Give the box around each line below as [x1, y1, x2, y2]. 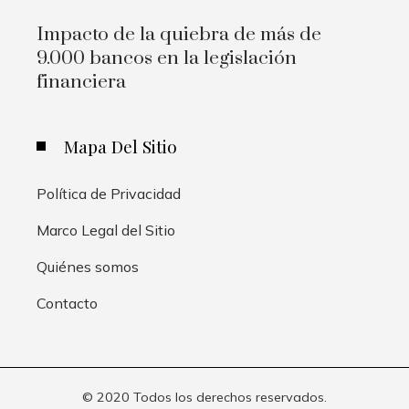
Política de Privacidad [37, 184, 181, 204]
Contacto [37, 294, 98, 313]
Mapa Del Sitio [64, 134, 177, 159]
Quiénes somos [37, 257, 139, 277]
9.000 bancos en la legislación [37, 47, 297, 71]
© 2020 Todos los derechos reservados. [82, 389, 327, 406]
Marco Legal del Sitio [37, 221, 175, 240]
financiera [37, 70, 126, 95]
